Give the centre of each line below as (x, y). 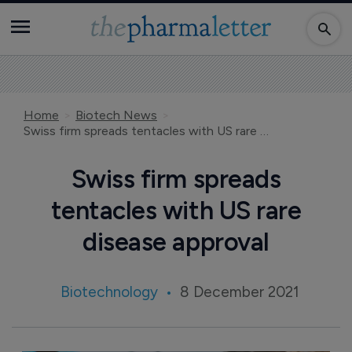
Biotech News (116, 115)
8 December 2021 (240, 292)
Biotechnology (109, 292)
